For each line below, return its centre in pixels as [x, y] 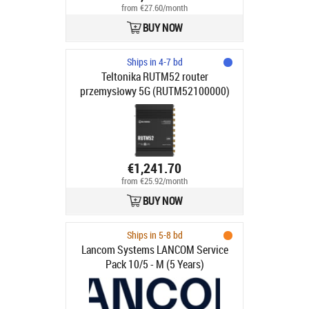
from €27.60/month [154, 8]
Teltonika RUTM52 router [154, 77]
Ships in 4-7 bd [154, 62]
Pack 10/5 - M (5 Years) [154, 264]
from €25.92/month [154, 181]
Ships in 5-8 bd [154, 235]
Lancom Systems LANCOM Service [154, 250]
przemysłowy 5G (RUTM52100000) [154, 91]
